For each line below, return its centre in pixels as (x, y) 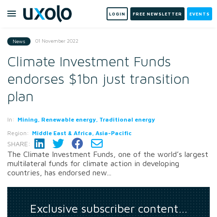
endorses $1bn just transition (99, 79)
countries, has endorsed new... (59, 172)
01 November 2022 (57, 41)
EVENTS (200, 14)
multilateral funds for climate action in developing (93, 163)
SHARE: (19, 143)
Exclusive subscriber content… (108, 208)
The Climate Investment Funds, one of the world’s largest (108, 154)
